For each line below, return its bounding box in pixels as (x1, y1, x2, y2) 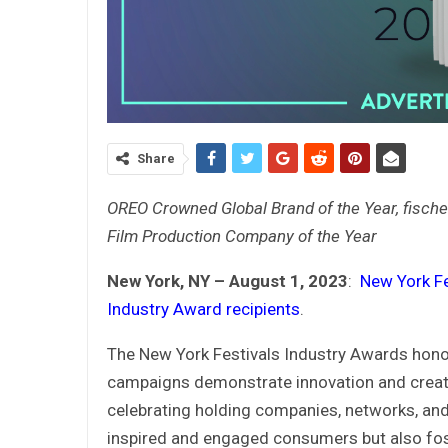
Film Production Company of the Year (107, 225, 377, 246)
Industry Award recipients (107, 298, 300, 319)
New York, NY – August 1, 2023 (107, 270, 348, 291)
